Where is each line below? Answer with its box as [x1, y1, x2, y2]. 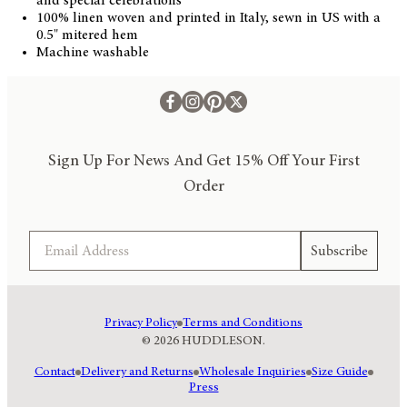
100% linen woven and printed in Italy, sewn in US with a [36, 10, 381, 25]
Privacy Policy [104, 316, 177, 330]
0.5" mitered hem [36, 27, 138, 43]
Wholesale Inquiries [198, 365, 306, 379]
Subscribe [311, 240, 368, 261]
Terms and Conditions [183, 316, 303, 330]
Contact [34, 365, 75, 379]
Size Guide [311, 365, 368, 379]
